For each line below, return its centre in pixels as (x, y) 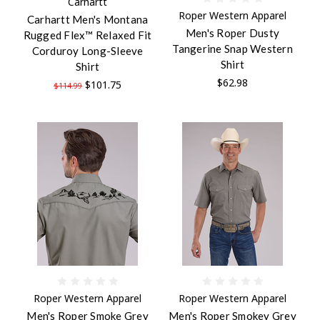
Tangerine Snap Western (232, 48)
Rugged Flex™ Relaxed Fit (87, 35)
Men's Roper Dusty (232, 32)
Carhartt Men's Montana (87, 19)
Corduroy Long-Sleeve (87, 50)
